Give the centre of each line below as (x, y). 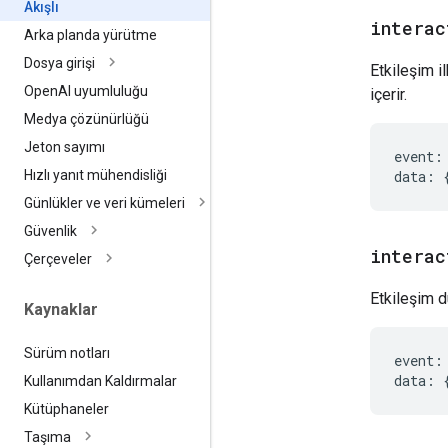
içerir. (388, 94)
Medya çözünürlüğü (86, 119)
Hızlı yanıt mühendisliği (95, 175)
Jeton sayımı (64, 147)
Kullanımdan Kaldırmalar (100, 380)
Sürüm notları (67, 352)
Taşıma (47, 436)
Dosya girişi (59, 63)
